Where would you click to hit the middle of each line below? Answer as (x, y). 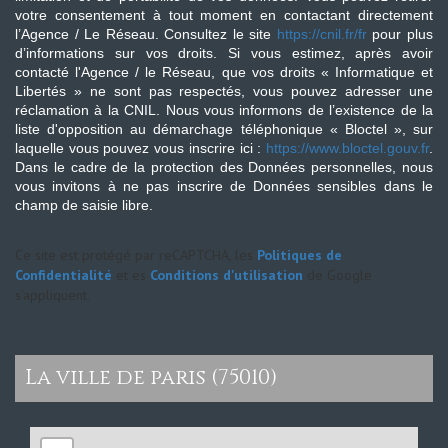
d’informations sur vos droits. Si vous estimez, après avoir (224, 52)
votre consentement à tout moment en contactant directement (224, 14)
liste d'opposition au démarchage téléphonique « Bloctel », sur (224, 128)
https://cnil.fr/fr (321, 33)
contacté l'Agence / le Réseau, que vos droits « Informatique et (224, 71)
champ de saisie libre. (84, 204)
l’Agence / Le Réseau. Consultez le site (146, 33)
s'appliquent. (52, 294)
